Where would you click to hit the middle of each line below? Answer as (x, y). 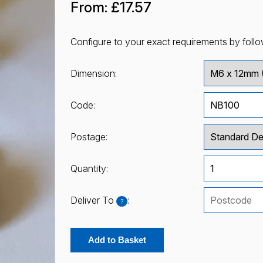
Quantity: (89, 169)
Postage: (89, 137)
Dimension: (93, 74)
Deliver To (93, 200)
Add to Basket (117, 240)
